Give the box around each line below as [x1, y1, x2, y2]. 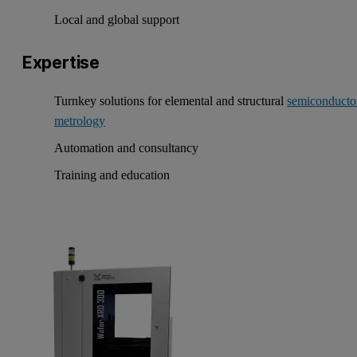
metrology [54, 114, 106, 128]
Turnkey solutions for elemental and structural [54, 94, 288, 108]
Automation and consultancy [54, 141, 199, 155]
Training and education [54, 168, 171, 182]
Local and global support [54, 13, 180, 27]
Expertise [22, 53, 100, 73]
